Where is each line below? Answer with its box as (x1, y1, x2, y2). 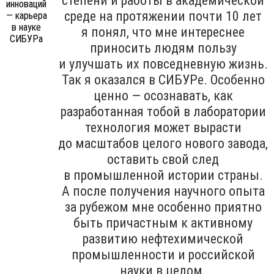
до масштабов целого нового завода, (58, 135, 268, 151)
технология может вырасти (84, 119, 242, 135)
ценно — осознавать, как (93, 87, 233, 103)
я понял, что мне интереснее (81, 24, 245, 40)
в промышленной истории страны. (63, 167, 263, 183)
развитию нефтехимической (83, 231, 243, 246)
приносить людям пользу (89, 40, 237, 56)
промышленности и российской (71, 246, 255, 262)
